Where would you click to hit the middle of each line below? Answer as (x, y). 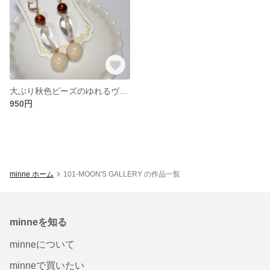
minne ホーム (32, 174)
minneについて (42, 244)
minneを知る (38, 222)
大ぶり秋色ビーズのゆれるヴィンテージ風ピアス (124, 91)
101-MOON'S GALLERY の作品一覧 (122, 174)
